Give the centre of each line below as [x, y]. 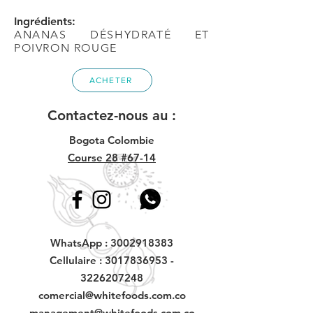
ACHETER [111, 80]
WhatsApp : [80, 242]
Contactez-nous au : [112, 115]
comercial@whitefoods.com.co [112, 295]
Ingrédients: [45, 21]
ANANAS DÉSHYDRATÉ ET [112, 34]
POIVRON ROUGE [66, 48]
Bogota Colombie [112, 140]
